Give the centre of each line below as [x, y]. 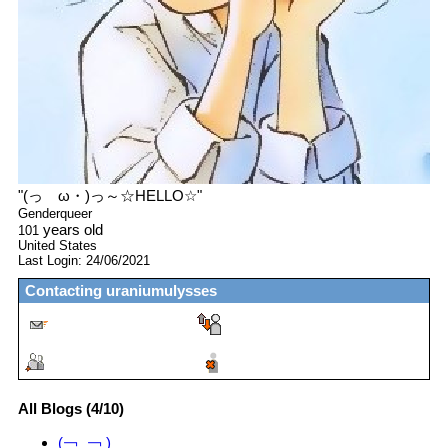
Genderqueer [55, 214]
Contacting [65, 291]
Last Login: [52, 261]
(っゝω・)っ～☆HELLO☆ [110, 196]
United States [57, 246]
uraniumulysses [161, 291]
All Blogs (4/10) [71, 409]
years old [71, 230]
